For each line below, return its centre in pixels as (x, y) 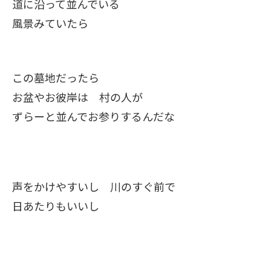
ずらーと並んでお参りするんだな (93, 116)
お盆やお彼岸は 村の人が (77, 97)
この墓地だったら (61, 77)
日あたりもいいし (56, 206)
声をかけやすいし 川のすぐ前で (99, 186)
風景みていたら (50, 23)
